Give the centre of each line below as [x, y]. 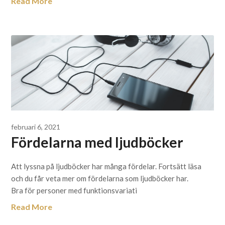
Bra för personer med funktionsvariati [74, 190]
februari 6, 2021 [36, 127]
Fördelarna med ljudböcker [97, 142]
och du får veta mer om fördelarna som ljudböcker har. [100, 178]
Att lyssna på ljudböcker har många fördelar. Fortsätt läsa [106, 166]
